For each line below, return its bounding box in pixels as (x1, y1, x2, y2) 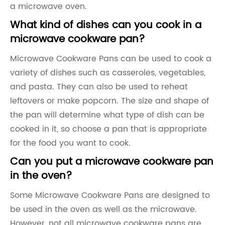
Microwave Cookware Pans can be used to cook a (10, 52, 211, 65)
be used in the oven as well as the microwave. (10, 203, 197, 216)
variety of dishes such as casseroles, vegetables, (10, 66, 205, 79)
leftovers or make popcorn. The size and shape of (10, 94, 209, 107)
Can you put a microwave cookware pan (10, 154, 213, 170)
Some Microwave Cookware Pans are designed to (10, 189, 210, 202)
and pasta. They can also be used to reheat (10, 80, 188, 93)
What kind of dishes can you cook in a (10, 17, 201, 34)
